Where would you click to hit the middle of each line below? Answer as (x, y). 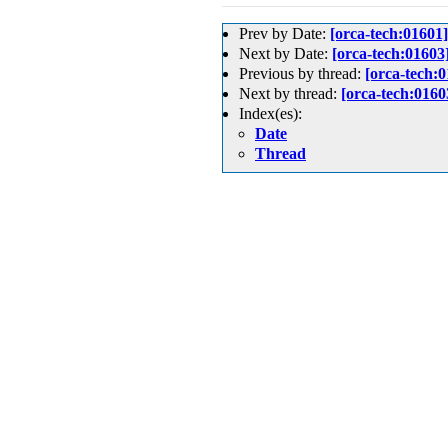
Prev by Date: (284, 33)
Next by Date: (285, 53)
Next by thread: (290, 93)
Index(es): (270, 113)
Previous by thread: (302, 73)
